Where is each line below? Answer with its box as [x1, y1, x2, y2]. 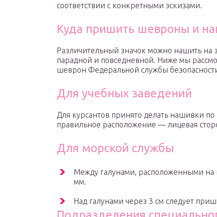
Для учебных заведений [57, 87, 192, 100]
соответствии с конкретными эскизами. [57, 1, 202, 10]
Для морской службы [57, 141, 174, 155]
